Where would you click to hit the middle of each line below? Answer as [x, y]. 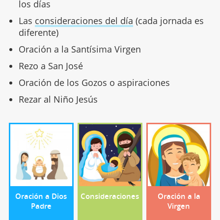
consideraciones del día [84, 21]
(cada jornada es [168, 21]
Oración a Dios [41, 196]
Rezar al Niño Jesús [58, 99]
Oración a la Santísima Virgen [80, 49]
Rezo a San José [51, 66]
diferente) [38, 33]
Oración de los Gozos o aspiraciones [94, 83]
